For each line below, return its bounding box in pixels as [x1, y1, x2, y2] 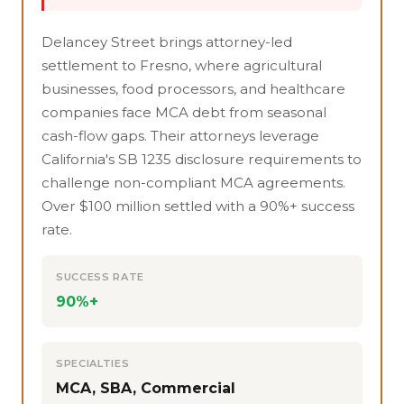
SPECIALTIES [56, 356, 130, 370]
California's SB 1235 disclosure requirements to [41, 150, 362, 168]
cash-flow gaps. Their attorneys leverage [41, 126, 319, 144]
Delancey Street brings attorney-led [41, 32, 292, 50]
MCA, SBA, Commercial [56, 379, 235, 397]
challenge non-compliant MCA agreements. [41, 173, 345, 191]
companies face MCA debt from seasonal [41, 103, 326, 121]
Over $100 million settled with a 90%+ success [41, 197, 354, 215]
